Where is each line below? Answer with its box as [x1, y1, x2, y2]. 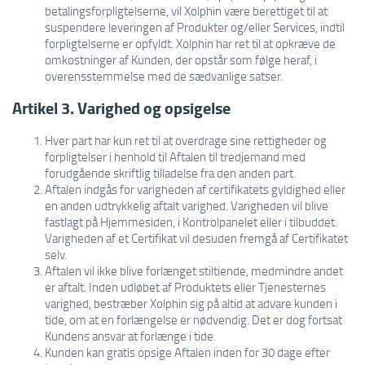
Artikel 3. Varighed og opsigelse [12, 96, 231, 120]
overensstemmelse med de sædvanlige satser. [45, 68, 283, 84]
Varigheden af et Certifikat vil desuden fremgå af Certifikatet [45, 230, 348, 246]
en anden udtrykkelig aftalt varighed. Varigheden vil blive [45, 197, 328, 213]
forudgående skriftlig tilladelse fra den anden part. [45, 165, 296, 181]
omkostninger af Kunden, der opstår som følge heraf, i [45, 51, 317, 68]
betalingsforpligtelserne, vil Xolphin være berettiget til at [45, 2, 328, 19]
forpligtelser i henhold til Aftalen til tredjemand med [45, 148, 306, 165]
